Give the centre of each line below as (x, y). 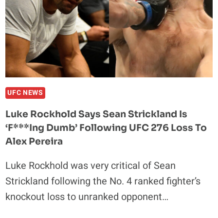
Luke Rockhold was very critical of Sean (91, 166)
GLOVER (67, 19)
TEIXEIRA (70, 31)
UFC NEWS (25, 93)
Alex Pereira (34, 142)
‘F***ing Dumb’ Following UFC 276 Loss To (106, 128)
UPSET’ (66, 92)
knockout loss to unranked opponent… (87, 197)
